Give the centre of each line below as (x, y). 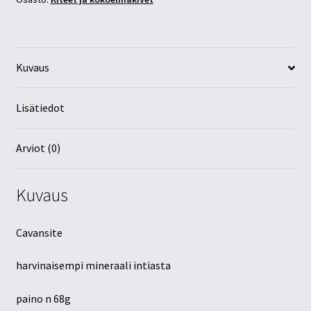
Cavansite (39, 232)
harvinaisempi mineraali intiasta (93, 266)
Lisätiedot (40, 108)
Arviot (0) (38, 148)
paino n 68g (43, 298)
